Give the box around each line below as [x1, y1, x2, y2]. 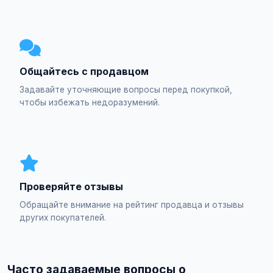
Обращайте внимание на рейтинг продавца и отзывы [19, 200, 244, 210]
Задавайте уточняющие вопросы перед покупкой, [19, 85, 232, 94]
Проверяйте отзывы [19, 180, 123, 193]
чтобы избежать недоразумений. [19, 97, 160, 107]
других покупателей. [19, 213, 106, 222]
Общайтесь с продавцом [19, 65, 149, 77]
